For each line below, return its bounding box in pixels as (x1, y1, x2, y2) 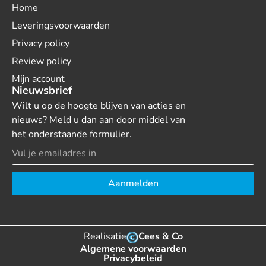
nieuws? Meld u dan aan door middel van (12, 113, 185, 127)
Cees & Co (138, 230, 183, 243)
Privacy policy (12, 37, 69, 50)
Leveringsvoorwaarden (12, 19, 110, 33)
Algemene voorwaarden (80, 242, 186, 256)
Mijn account (12, 72, 65, 86)
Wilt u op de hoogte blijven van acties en (12, 99, 186, 113)
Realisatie (83, 230, 126, 243)
